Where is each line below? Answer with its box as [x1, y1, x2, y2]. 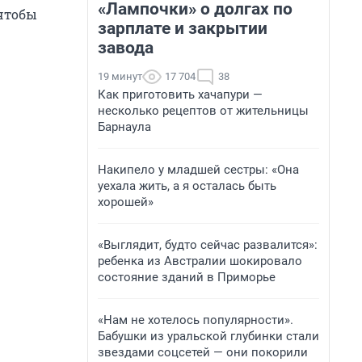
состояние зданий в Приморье [98, 270, 276, 284]
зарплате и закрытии [98, 19, 267, 38]
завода [98, 38, 154, 57]
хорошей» [98, 195, 154, 209]
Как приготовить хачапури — [98, 87, 263, 102]
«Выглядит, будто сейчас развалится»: [98, 238, 318, 252]
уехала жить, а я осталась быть [98, 179, 276, 193]
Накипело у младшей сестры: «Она [98, 162, 299, 177]
